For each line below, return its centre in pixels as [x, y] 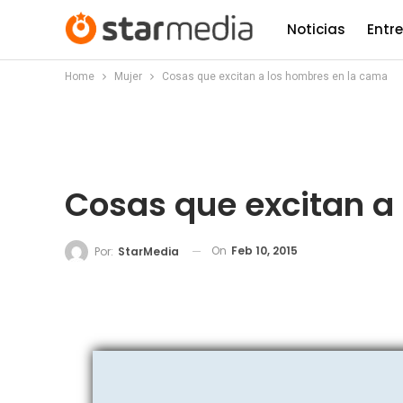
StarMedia [148, 251]
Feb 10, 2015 [264, 251]
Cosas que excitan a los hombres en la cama [275, 76]
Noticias [316, 29]
